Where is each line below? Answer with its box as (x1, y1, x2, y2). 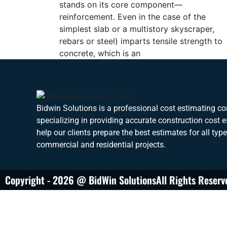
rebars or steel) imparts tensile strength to (59, 35, 222, 46)
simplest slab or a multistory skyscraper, (59, 23, 214, 34)
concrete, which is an (59, 48, 140, 58)
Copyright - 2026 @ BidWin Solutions (5, 172, 156, 187)
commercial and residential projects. (36, 140, 168, 150)
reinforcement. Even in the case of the (59, 11, 206, 22)
